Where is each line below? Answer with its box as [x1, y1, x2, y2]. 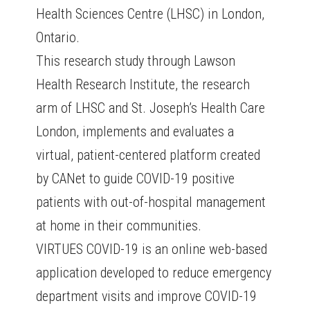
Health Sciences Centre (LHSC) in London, [36, 6, 265, 23]
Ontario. [36, 29, 80, 46]
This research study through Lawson [36, 53, 236, 70]
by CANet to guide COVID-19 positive [36, 170, 235, 188]
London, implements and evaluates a [36, 123, 235, 140]
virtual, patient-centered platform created [36, 147, 261, 164]
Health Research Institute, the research [36, 76, 250, 93]
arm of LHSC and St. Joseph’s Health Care [36, 100, 266, 117]
